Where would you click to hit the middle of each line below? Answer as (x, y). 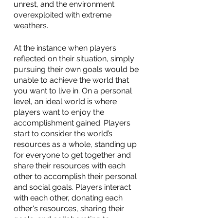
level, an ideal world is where (66, 101)
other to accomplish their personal (76, 176)
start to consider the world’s (64, 134)
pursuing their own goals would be (77, 69)
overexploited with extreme (64, 15)
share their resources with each (71, 166)
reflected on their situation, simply (75, 59)
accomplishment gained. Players (73, 123)
